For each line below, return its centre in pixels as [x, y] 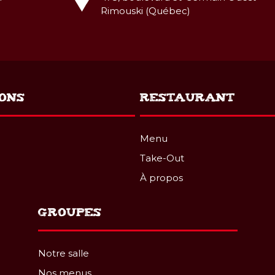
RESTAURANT [188, 97]
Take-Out [162, 158]
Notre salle [63, 253]
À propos [162, 178]
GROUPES [69, 211]
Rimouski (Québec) [146, 11]
